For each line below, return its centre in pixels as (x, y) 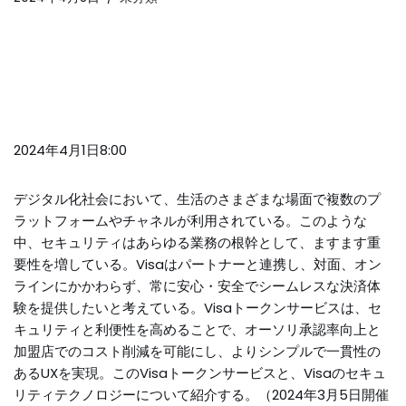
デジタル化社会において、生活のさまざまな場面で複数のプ (197, 199)
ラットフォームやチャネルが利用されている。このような (190, 221)
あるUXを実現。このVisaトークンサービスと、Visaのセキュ (200, 373)
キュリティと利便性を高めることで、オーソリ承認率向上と (197, 329)
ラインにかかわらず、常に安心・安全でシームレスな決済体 (197, 286)
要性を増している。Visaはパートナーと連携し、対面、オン (198, 264)
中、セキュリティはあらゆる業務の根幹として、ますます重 (197, 242)
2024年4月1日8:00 (70, 150)
